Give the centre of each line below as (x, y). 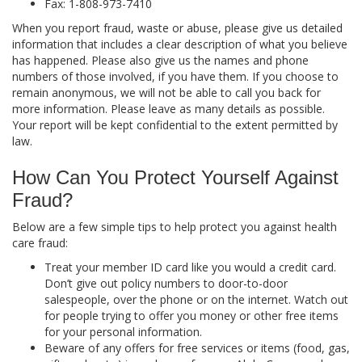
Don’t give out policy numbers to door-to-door (166, 284)
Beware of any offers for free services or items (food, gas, (197, 348)
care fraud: (40, 243)
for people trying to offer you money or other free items (192, 316)
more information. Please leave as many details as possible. (168, 109)
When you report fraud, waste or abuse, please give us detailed (177, 28)
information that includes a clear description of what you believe (180, 44)
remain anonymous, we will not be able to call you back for (166, 93)
